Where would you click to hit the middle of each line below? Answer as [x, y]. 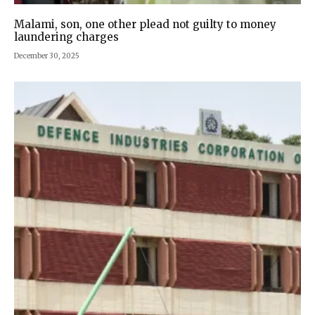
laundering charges [66, 37]
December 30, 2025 [47, 56]
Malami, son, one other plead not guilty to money [145, 25]
